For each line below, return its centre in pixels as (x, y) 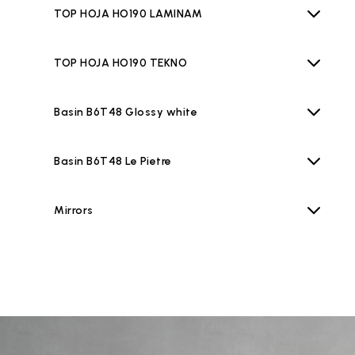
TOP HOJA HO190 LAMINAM (128, 14)
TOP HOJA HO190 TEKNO (120, 63)
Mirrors (74, 210)
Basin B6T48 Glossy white (126, 112)
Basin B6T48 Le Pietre (113, 161)
